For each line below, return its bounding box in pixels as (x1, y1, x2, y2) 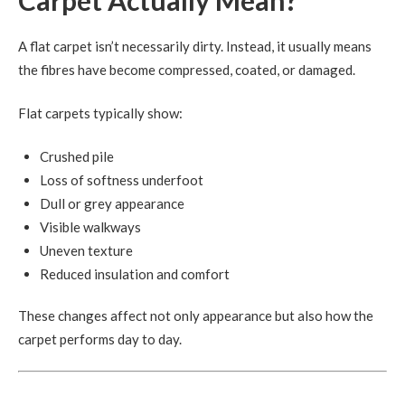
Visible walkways (40, 218, 141, 235)
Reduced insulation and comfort (40, 265, 230, 282)
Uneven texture (40, 241, 133, 259)
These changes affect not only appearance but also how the (18, 306, 373, 324)
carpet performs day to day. (18, 330, 182, 347)
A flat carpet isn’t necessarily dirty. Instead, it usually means (18, 37, 372, 54)
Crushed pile (40, 147, 114, 165)
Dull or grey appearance (40, 194, 184, 212)
